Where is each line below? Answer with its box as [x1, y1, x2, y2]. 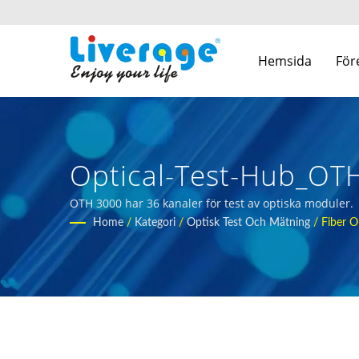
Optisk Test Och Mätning [187, 217, 310, 228]
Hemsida [258, 52, 312, 70]
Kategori [135, 217, 175, 228]
